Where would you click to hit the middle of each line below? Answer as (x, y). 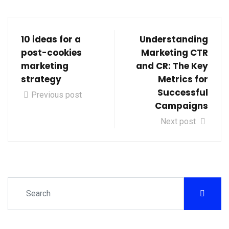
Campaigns (181, 106)
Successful (183, 93)
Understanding (174, 39)
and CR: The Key (172, 66)
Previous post (56, 95)
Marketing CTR (175, 53)
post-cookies (51, 53)
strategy (41, 79)
